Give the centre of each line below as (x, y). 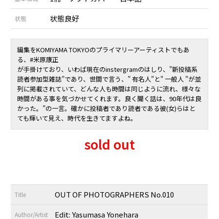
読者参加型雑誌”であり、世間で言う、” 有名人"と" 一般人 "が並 (109, 79)
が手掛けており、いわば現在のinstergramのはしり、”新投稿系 (108, 69)
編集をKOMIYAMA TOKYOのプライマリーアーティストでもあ (104, 49)
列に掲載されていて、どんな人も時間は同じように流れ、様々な (109, 88)
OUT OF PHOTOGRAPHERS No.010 (115, 194)
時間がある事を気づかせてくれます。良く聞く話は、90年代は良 (109, 98)
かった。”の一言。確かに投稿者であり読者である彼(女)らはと (107, 108)
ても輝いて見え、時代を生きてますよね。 (77, 118)
